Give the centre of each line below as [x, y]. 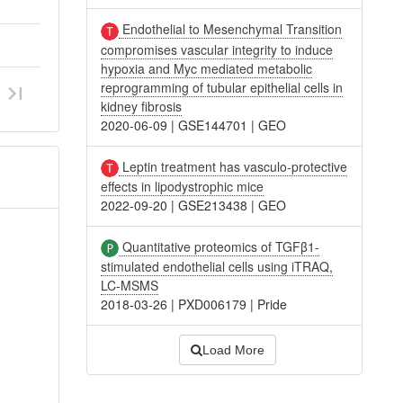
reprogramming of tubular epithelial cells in [222, 87]
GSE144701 [213, 125]
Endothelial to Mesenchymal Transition [231, 29]
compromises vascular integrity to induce [217, 49]
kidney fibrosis [142, 106]
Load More [233, 350]
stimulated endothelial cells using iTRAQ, [217, 267]
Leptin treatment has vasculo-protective [233, 166]
